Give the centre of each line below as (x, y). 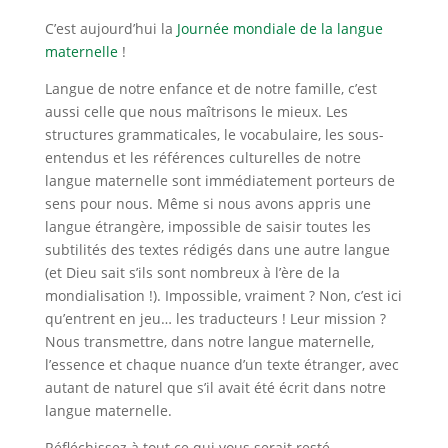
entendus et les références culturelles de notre (202, 158)
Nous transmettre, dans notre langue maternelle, (209, 342)
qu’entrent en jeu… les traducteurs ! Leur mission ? (215, 319)
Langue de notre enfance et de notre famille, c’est (210, 89)
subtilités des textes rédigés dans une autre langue (217, 250)
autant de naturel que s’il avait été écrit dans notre (215, 388)
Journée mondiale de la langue (279, 29)
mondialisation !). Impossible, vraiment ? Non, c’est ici (223, 296)
